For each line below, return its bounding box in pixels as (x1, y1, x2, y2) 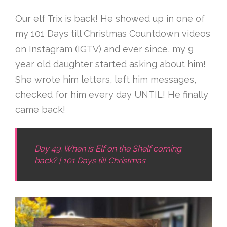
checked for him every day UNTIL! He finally (15, 89, 208, 100)
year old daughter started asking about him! (15, 58, 206, 69)
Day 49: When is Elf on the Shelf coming (34, 143, 181, 154)
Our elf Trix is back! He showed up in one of (15, 13, 205, 24)
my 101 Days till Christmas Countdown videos (15, 28, 210, 39)
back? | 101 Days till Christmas (34, 155, 145, 165)
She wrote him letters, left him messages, (15, 73, 196, 85)
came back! (15, 104, 65, 115)
